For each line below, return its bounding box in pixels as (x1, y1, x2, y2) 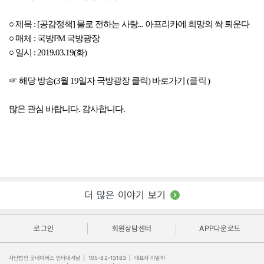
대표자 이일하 (132, 254, 165, 261)
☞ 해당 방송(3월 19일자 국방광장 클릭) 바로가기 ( (9, 75, 189, 85)
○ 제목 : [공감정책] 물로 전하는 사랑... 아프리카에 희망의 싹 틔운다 (9, 19, 249, 29)
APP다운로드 (199, 224, 241, 233)
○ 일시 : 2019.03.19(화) (9, 47, 87, 57)
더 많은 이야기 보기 (84, 189, 166, 201)
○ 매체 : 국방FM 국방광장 (9, 33, 103, 43)
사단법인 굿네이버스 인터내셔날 (9, 254, 82, 261)
